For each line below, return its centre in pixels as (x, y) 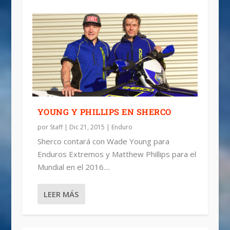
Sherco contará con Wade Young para (103, 141)
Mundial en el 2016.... (73, 167)
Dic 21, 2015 (87, 127)
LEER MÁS (61, 194)
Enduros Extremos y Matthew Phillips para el (117, 154)
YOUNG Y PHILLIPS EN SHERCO (104, 111)
